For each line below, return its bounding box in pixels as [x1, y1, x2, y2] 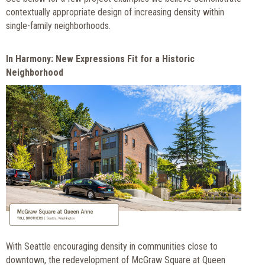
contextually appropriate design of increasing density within [6, 6, 224, 18]
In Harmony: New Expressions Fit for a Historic [6, 53, 195, 64]
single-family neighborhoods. [6, 20, 111, 31]
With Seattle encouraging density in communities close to [6, 241, 218, 253]
